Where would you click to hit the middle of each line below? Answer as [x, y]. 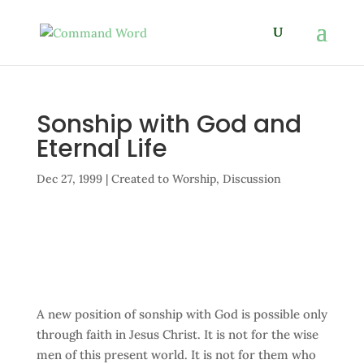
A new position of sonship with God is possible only [182, 314]
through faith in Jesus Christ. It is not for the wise [177, 334]
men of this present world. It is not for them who [176, 355]
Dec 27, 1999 [69, 179]
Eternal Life [102, 149]
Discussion [251, 179]
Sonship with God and [169, 124]
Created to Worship [163, 179]
